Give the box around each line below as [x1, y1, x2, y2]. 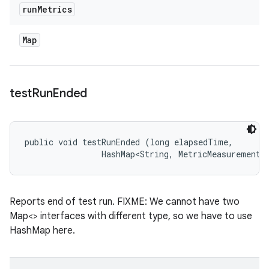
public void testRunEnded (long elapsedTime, [25, 136, 238, 148]
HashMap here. [10, 225, 75, 237]
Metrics [37, 4, 72, 15]
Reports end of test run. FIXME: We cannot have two [10, 196, 240, 208]
